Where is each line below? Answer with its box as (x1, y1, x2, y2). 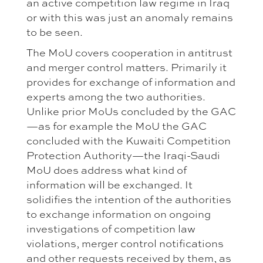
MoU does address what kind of (26, 162, 187, 178)
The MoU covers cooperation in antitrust (26, 45, 232, 60)
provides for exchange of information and (26, 74, 235, 90)
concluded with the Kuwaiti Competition (26, 133, 231, 149)
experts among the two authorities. (26, 89, 205, 104)
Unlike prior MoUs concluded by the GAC (26, 103, 236, 119)
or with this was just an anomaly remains (26, 9, 233, 25)
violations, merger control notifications (26, 235, 224, 251)
